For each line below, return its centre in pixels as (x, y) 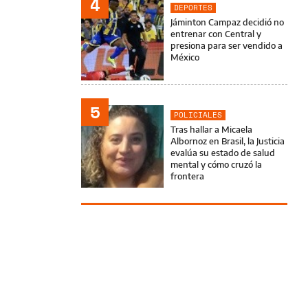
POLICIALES (198, 115)
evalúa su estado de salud (223, 153)
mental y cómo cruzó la (216, 164)
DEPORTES (193, 8)
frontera (187, 176)
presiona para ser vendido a (227, 45)
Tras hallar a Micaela (211, 129)
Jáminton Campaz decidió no (227, 22)
